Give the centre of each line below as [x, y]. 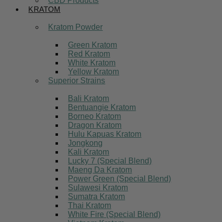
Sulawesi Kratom [98, 188]
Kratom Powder [76, 27]
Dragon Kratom [95, 125]
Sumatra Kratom [97, 196]
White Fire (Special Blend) [114, 214]
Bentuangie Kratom [102, 107]
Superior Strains [77, 81]
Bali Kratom [89, 98]
